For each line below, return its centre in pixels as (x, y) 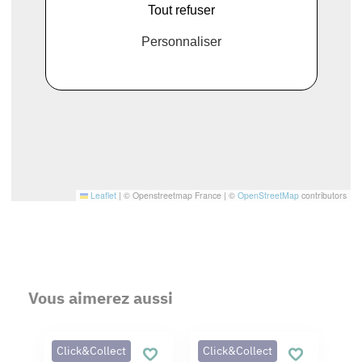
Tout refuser (181, 10)
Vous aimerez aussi (101, 298)
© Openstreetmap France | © (179, 195)
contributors (323, 195)
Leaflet (102, 195)
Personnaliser (181, 41)
